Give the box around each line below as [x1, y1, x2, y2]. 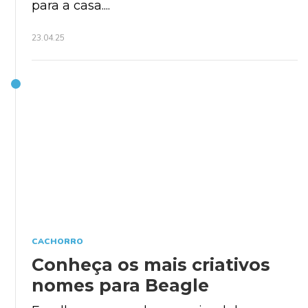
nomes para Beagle [32, 274, 209, 296]
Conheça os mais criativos [32, 254, 270, 275]
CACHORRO [32, 235, 83, 247]
